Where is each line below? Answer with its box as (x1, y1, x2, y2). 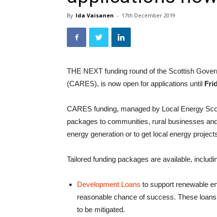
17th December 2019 (122, 12, 175, 19)
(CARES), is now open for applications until (67, 79, 204, 88)
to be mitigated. (77, 205, 125, 214)
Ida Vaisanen (76, 12, 114, 19)
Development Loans (77, 180, 140, 188)
